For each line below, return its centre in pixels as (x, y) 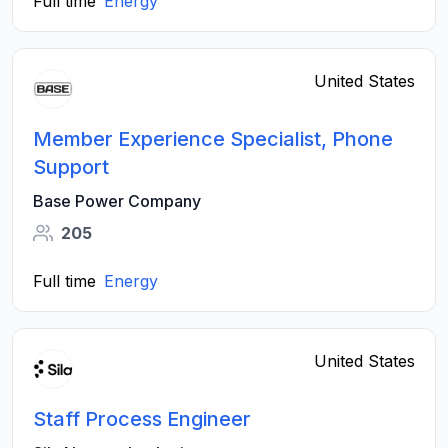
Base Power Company (117, 201)
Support (71, 167)
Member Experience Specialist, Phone (213, 139)
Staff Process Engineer (142, 419)
